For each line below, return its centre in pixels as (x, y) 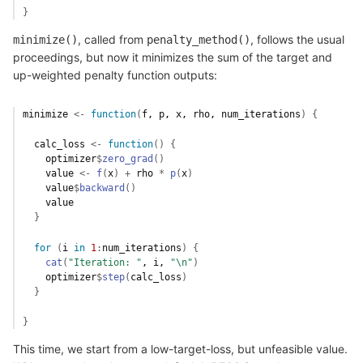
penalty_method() (199, 39)
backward (102, 188)
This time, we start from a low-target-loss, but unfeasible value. (180, 348)
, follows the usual (297, 39)
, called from (112, 39)
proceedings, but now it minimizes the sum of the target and (173, 57)
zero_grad (128, 159)
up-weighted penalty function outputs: (115, 75)
